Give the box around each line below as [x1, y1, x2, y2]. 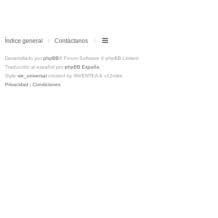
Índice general [5, 37, 43, 44]
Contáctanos [54, 37, 88, 44]
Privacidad [5, 82, 28, 87]
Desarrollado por [5, 55, 43, 61]
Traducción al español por [5, 64, 65, 70]
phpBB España [65, 64, 99, 70]
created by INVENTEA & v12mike [47, 73, 123, 78]
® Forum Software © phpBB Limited [59, 55, 139, 61]
